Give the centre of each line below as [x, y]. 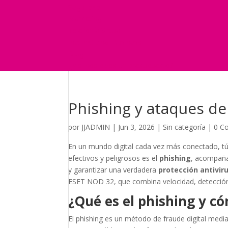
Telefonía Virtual [95, 31]
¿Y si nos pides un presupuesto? [121, 66]
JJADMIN [96, 127]
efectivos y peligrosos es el [114, 158]
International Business [105, 42]
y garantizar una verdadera [113, 170]
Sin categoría [184, 127]
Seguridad [85, 7]
